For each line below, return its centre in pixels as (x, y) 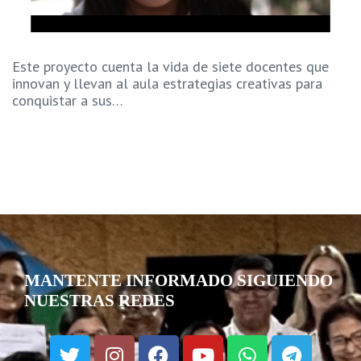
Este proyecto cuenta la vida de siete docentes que (170, 66)
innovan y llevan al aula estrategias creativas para (167, 83)
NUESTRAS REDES (100, 300)
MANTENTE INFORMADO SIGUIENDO (178, 280)
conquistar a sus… (68, 100)
